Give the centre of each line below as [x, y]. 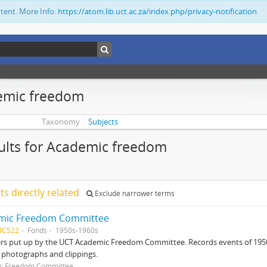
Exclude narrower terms [134, 193]
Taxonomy [60, 122]
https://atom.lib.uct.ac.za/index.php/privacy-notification [157, 11]
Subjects [103, 122]
